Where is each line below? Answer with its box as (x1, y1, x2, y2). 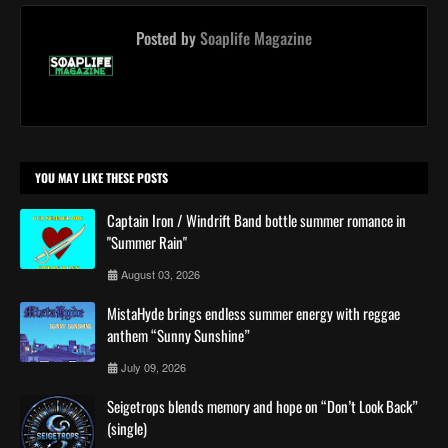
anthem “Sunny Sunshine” (107, 323, 250, 346)
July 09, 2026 (121, 358, 186, 375)
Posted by (136, 25, 196, 50)
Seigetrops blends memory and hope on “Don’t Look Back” (107, 394, 418, 417)
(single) (107, 416, 147, 439)
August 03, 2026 (121, 265, 200, 282)
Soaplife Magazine (196, 25, 312, 50)
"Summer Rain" (107, 230, 187, 253)
